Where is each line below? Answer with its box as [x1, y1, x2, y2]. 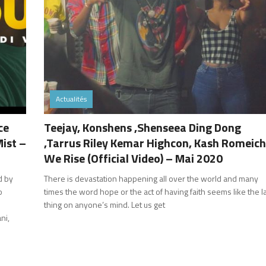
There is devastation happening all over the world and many [44, 172, 259, 185]
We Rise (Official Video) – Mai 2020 [44, 148, 223, 167]
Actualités [56, 93, 87, 104]
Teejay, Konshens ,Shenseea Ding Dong [44, 118, 242, 137]
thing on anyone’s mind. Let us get [44, 198, 166, 211]
